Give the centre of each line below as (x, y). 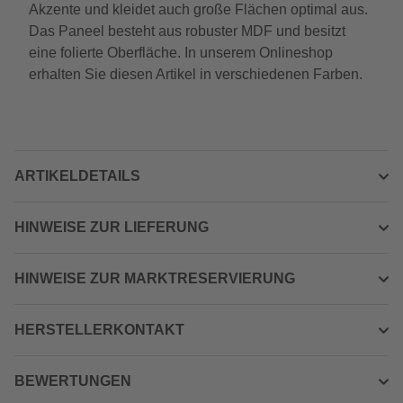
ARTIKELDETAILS (77, 176)
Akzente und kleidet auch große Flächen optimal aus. (198, 9)
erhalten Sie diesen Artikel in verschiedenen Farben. (196, 74)
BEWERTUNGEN (73, 381)
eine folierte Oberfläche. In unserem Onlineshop (181, 53)
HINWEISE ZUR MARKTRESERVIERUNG (155, 278)
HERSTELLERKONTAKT (99, 330)
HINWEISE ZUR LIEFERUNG (112, 227)
